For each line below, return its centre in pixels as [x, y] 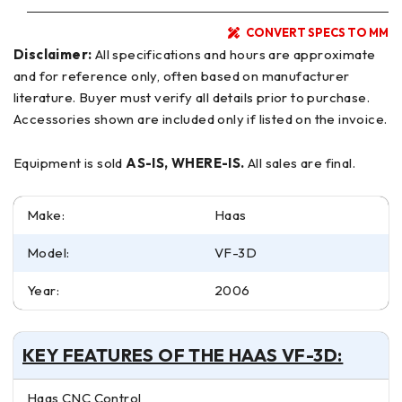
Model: [48, 253]
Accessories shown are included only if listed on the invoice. [201, 119]
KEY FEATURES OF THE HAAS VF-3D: [183, 355]
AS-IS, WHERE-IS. [185, 163]
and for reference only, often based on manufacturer [182, 76]
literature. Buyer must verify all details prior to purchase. [46, 98]
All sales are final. [300, 163]
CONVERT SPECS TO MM [317, 33]
